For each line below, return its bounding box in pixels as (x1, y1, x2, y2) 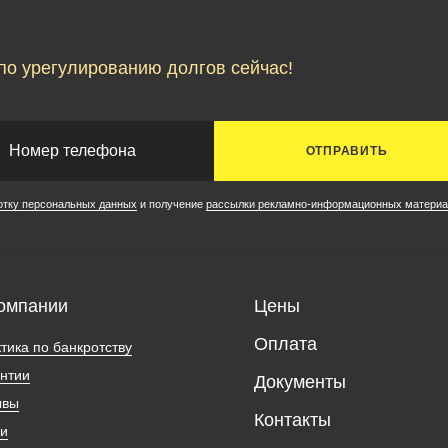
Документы (254, 371, 346, 392)
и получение (137, 197, 206, 210)
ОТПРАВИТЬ (305, 143, 388, 158)
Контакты (254, 409, 331, 430)
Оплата (254, 333, 317, 354)
